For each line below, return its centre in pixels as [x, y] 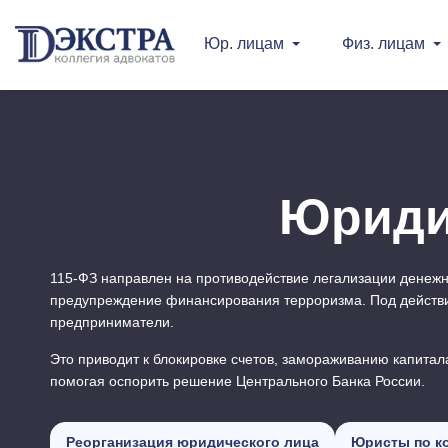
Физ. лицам [383, 43]
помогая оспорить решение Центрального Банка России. [237, 381]
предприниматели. [112, 322]
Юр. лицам [244, 43]
